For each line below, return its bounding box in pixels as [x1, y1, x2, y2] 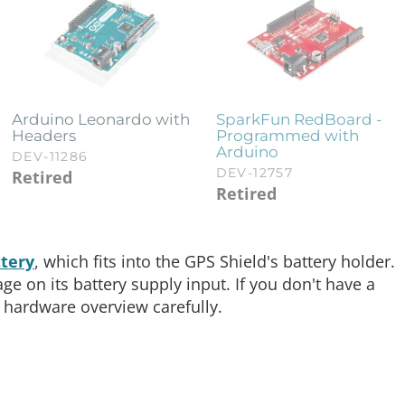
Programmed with [215, 127, 359, 146]
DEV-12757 [215, 165, 294, 182]
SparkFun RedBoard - [215, 110, 382, 129]
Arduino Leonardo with [12, 110, 191, 129]
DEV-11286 [12, 148, 89, 165]
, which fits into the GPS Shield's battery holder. [34, 250, 395, 273]
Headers [12, 127, 77, 146]
